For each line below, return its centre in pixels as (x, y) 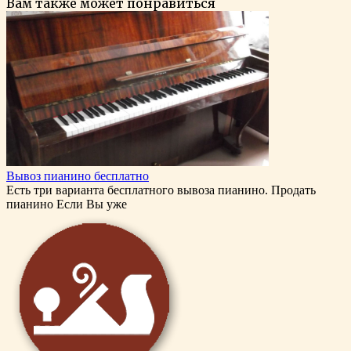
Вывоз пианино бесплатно (78, 175)
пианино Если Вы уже (67, 204)
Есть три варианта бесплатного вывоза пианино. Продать (161, 190)
